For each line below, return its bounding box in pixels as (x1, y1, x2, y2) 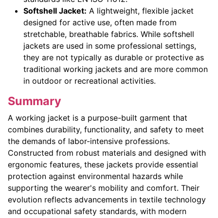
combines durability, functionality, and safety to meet (8, 125, 204, 135)
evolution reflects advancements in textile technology (8, 195, 206, 205)
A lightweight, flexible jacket (87, 6, 194, 16)
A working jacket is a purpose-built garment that (8, 113, 187, 123)
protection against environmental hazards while (8, 171, 183, 182)
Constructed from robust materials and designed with (8, 148, 206, 158)
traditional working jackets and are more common (23, 64, 208, 74)
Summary (8, 94, 61, 109)
